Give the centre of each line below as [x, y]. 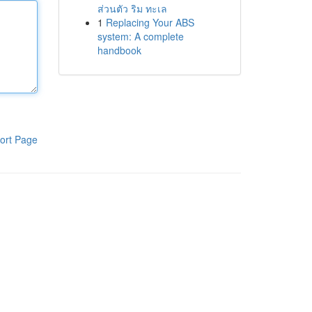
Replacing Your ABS [150, 22]
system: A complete [140, 36]
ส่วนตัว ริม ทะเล [132, 8]
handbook [119, 50]
